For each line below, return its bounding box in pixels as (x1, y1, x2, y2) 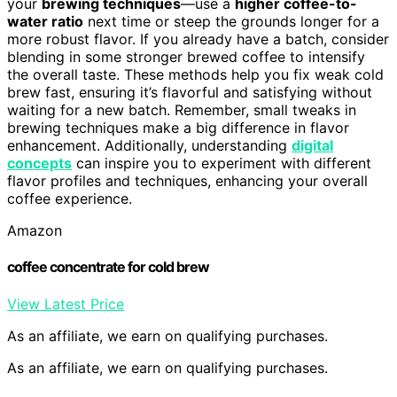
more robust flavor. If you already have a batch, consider (7, 30, 389, 49)
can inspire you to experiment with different (72, 154, 371, 173)
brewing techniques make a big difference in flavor (7, 119, 349, 137)
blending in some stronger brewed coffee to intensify (7, 48, 365, 66)
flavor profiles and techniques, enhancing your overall (7, 172, 368, 191)
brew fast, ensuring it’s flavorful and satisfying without (7, 83, 372, 102)
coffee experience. (7, 190, 132, 208)
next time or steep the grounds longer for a (83, 12, 379, 31)
